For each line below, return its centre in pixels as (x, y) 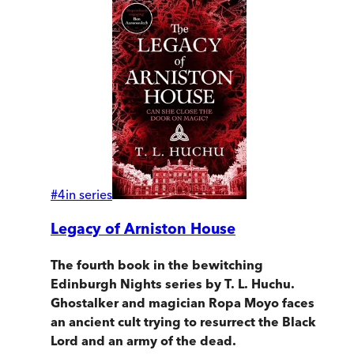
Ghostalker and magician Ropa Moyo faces (183, 303)
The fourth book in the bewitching (157, 265)
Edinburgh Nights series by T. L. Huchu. (173, 284)
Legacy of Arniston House (143, 229)
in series (89, 194)
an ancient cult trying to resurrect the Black (183, 322)
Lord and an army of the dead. (143, 341)
